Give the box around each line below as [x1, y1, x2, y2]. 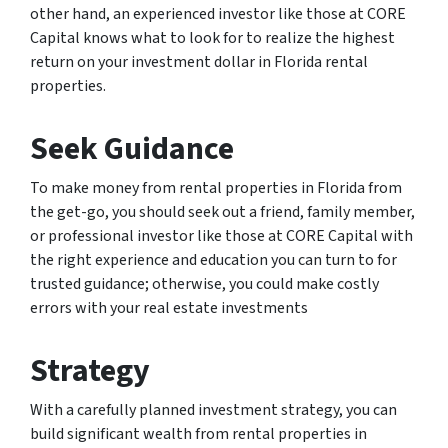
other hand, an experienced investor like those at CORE [30, 3, 406, 25]
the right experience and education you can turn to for [30, 249, 397, 271]
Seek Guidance [30, 126, 234, 172]
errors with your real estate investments [30, 297, 308, 319]
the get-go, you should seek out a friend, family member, [30, 201, 415, 223]
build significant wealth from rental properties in [30, 423, 367, 445]
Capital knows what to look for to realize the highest [30, 27, 395, 49]
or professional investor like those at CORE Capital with [30, 225, 413, 247]
